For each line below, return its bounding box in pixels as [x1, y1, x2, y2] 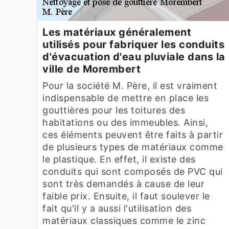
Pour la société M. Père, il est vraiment [42, 80, 217, 91]
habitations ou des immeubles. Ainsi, [42, 117, 208, 128]
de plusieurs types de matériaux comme [42, 141, 223, 152]
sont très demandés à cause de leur [42, 178, 204, 189]
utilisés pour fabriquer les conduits [42, 38, 224, 51]
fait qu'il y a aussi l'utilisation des [42, 202, 191, 214]
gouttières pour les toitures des [42, 104, 185, 116]
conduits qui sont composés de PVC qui [42, 166, 223, 177]
